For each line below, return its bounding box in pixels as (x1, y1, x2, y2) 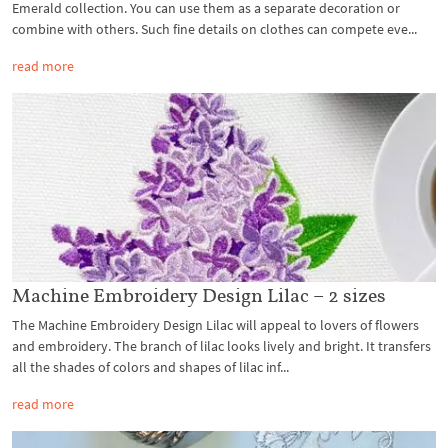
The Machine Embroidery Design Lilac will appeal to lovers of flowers (12, 315, 419, 334)
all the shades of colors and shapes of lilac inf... (12, 357, 289, 376)
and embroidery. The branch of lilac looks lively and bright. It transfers (12, 336, 431, 355)
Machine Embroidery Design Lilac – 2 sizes (12, 282, 386, 307)
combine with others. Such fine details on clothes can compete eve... (12, 20, 417, 39)
